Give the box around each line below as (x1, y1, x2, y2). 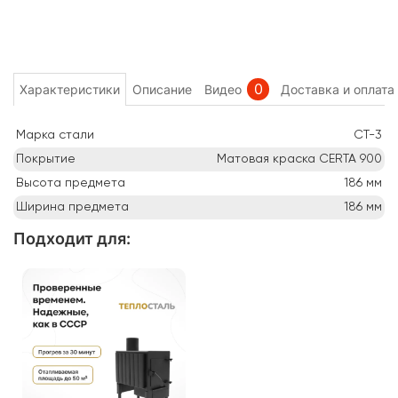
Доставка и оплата (281, 81, 394, 97)
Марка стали (16, 128, 94, 141)
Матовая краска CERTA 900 (217, 152, 382, 165)
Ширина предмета (16, 200, 129, 213)
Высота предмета (16, 176, 125, 189)
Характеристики (20, 81, 120, 97)
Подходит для (13, 228, 126, 248)
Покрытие (16, 152, 76, 165)
